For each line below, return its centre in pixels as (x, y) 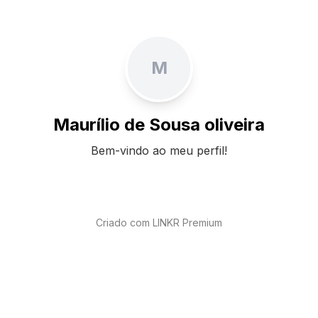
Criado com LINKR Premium (159, 223)
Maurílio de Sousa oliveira (159, 125)
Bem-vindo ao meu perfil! (159, 150)
